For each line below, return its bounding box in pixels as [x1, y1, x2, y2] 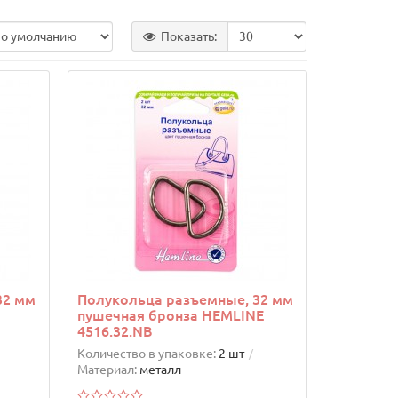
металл [139, 362, 181, 378]
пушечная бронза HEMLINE [76, 307, 264, 324]
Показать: [161, 29, 218, 44]
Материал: [76, 362, 137, 378]
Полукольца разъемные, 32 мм [76, 291, 293, 308]
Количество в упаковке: [76, 346, 216, 362]
